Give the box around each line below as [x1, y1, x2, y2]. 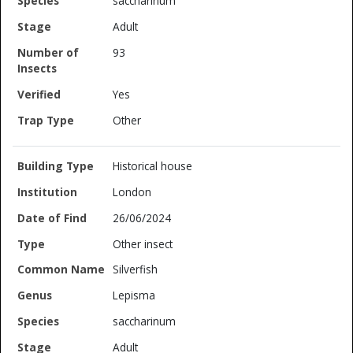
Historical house [113, 158, 193, 174]
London [113, 184, 152, 200]
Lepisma [113, 288, 156, 303]
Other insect [113, 236, 173, 251]
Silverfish [113, 262, 158, 277]
